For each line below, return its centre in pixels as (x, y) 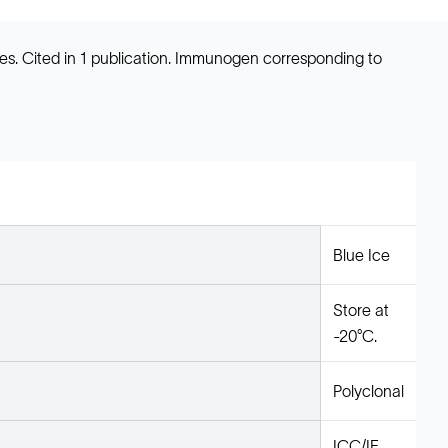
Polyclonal (368, 391)
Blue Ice (361, 255)
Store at (361, 310)
